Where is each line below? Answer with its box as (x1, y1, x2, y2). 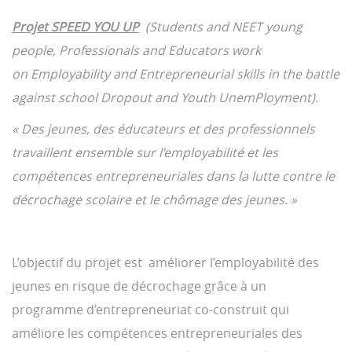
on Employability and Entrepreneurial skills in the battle (12, 65, 339, 82)
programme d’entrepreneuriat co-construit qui (12, 301, 289, 318)
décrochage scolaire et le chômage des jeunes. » (12, 191, 297, 208)
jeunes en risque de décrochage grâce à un (12, 277, 266, 295)
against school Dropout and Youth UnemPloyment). (12, 89, 318, 106)
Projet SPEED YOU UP (12, 18, 139, 35)
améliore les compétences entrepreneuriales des (12, 324, 302, 342)
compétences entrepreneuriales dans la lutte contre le (12, 167, 335, 185)
